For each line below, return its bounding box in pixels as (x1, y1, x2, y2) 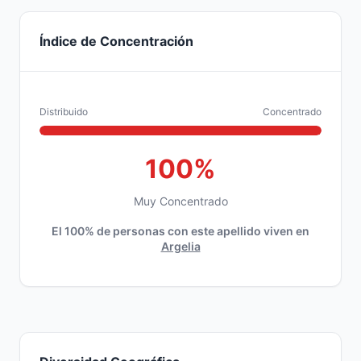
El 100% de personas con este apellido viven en (52, 224, 309, 238)
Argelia (160, 239, 201, 253)
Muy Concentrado (133, 194, 228, 208)
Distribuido (39, 106, 88, 118)
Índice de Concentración (39, 33, 193, 49)
